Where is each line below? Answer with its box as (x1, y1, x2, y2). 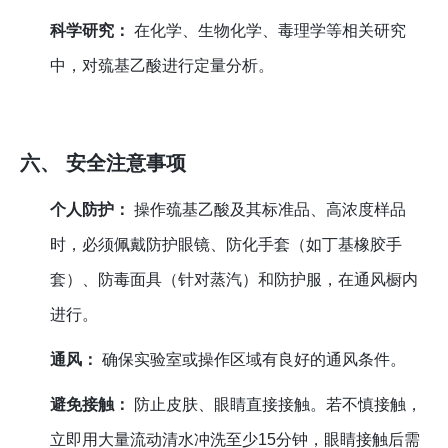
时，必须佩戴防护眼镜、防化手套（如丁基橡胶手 (50, 236, 403, 254)
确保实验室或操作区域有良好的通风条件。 (98, 351, 407, 369)
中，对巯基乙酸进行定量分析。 (50, 57, 275, 75)
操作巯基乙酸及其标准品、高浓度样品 (130, 201, 407, 219)
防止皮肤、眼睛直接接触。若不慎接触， (130, 396, 423, 414)
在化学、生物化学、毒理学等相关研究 (130, 22, 407, 40)
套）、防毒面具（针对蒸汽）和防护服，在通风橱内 (50, 271, 419, 289)
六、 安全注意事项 (20, 152, 186, 175)
